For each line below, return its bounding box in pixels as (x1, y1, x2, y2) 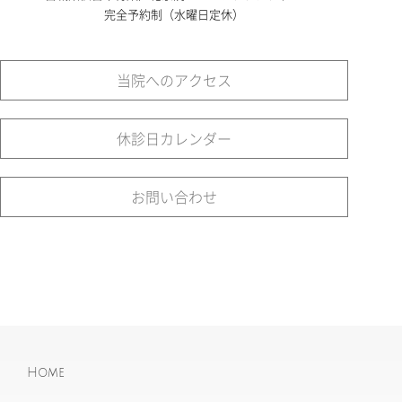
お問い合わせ (130, 186, 217, 207)
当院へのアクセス (116, 69, 232, 91)
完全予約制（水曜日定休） (103, 5, 244, 22)
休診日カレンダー (116, 127, 232, 149)
